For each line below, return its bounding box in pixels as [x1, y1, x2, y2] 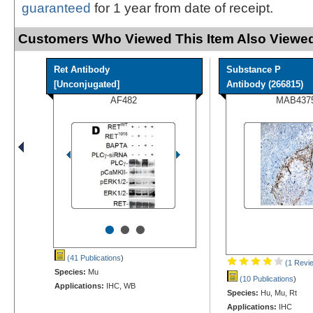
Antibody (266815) [226, 78, 303, 89]
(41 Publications [65, 253, 121, 262]
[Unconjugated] [54, 78, 119, 89]
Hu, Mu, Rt [259, 288, 297, 297]
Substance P [226, 64, 281, 75]
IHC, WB [104, 281, 136, 290]
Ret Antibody [54, 64, 110, 75]
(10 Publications [238, 274, 293, 283]
